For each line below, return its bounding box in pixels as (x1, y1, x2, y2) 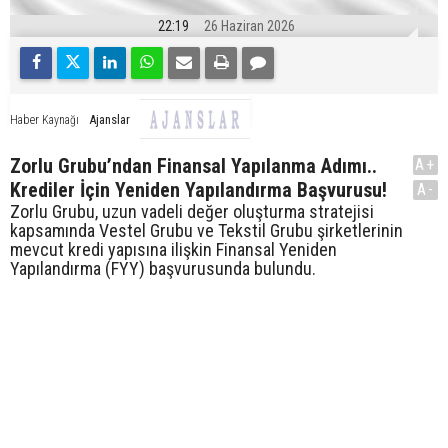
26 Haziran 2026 (204, 18, 295, 35)
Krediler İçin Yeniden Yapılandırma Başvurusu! (10, 178, 387, 203)
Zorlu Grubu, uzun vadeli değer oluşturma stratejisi (10, 201, 374, 223)
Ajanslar (89, 111, 130, 127)
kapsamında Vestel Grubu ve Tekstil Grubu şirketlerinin (10, 220, 403, 242)
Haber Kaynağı (10, 112, 79, 127)
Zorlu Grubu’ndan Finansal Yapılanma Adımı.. (10, 154, 377, 179)
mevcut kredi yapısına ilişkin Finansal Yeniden (10, 239, 337, 261)
